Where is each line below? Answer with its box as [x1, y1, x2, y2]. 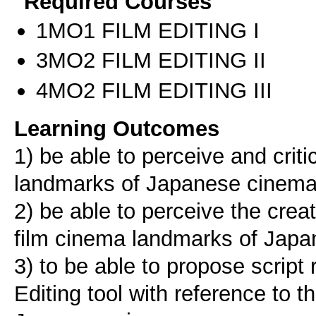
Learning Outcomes [14, 115, 219, 141]
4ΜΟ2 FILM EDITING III [36, 77, 272, 103]
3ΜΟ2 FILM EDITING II [36, 47, 266, 73]
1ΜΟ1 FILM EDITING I [36, 18, 260, 44]
